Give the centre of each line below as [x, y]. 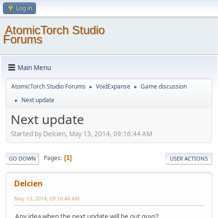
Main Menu [34, 67]
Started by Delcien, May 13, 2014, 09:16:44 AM [82, 134]
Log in [24, 8]
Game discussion [164, 86]
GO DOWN [22, 158]
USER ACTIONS [189, 158]
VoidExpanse [113, 86]
